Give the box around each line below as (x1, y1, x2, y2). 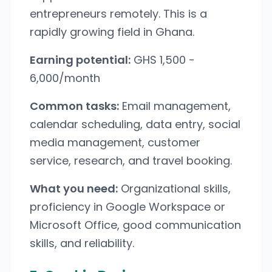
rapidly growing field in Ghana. (30, 24, 194, 39)
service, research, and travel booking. (30, 153, 232, 168)
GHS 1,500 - (131, 52, 195, 67)
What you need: (30, 181, 118, 196)
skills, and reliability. (30, 236, 134, 251)
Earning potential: (30, 52, 131, 67)
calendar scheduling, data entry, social (30, 117, 240, 132)
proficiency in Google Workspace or (30, 199, 225, 214)
